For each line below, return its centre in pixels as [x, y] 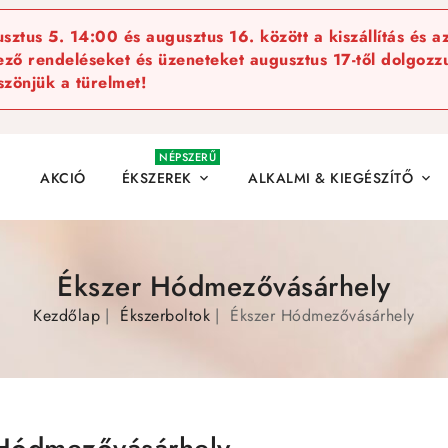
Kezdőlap [67, 315]
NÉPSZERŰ [187, 157]
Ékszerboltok [165, 315]
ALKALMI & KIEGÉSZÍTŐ [330, 177]
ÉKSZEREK [156, 177]
